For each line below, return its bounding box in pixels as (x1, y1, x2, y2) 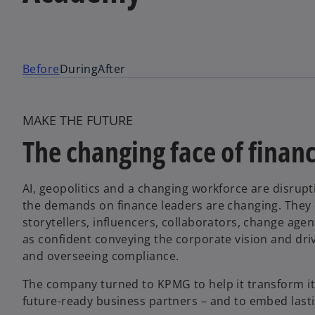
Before (22, 60, 60, 77)
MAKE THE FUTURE (22, 111, 133, 129)
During (59, 60, 98, 77)
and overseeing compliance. (22, 247, 182, 264)
